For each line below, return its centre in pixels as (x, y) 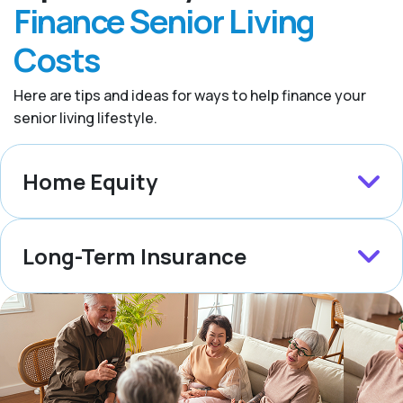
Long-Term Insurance (134, 256)
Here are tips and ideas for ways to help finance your (190, 96)
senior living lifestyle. (85, 118)
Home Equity (90, 182)
